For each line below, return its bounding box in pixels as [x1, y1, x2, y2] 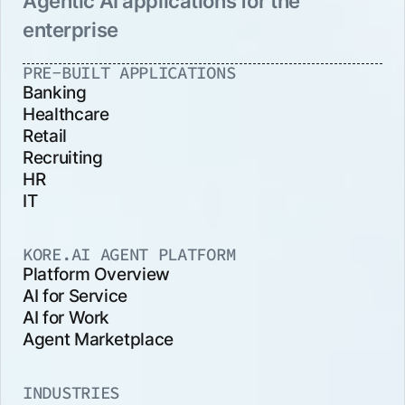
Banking [23, 81, 87, 104]
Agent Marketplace [23, 328, 174, 351]
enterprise [23, 17, 118, 42]
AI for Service [23, 285, 128, 307]
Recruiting [23, 146, 103, 169]
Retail [23, 125, 67, 147]
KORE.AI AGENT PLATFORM [23, 243, 236, 266]
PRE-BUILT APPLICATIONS [23, 61, 236, 84]
